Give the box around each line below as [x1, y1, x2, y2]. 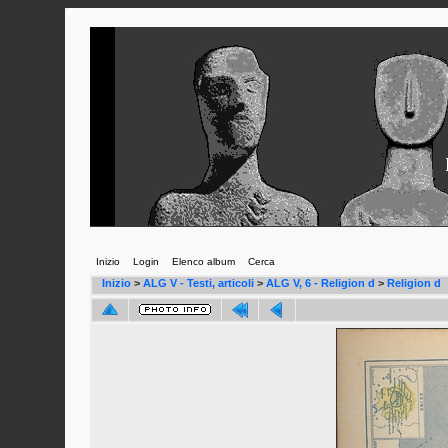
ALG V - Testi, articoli [143, 277, 254, 289]
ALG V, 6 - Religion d [266, 277, 375, 289]
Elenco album [171, 256, 235, 267]
